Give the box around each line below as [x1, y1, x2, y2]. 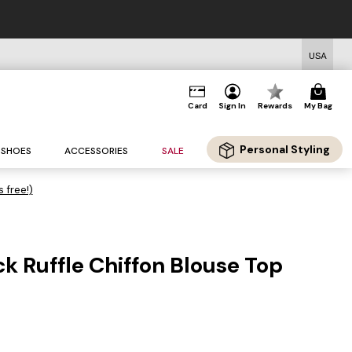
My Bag [303, 101, 332, 111]
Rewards [258, 101, 293, 111]
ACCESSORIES [64, 145, 129, 158]
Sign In [218, 101, 247, 111]
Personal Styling [239, 142, 330, 157]
